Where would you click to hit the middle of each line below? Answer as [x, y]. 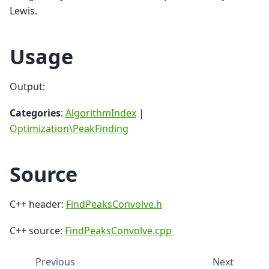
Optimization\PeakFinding [69, 129]
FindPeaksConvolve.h [114, 204]
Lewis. [23, 11]
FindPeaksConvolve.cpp [118, 231]
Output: [27, 86]
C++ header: [38, 204]
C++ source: [37, 231]
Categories [35, 113]
